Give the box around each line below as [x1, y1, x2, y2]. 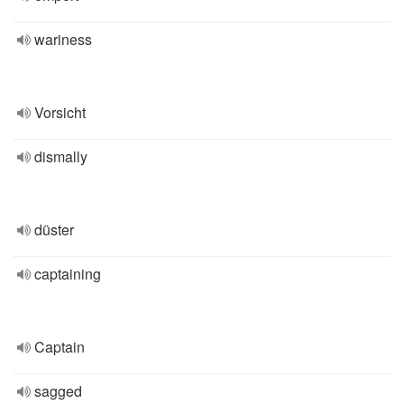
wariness [34, 29, 92, 50]
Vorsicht [34, 102, 86, 123]
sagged [34, 381, 82, 401]
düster [34, 219, 74, 240]
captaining [34, 263, 101, 284]
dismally [34, 146, 87, 167]
